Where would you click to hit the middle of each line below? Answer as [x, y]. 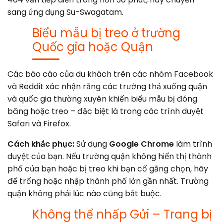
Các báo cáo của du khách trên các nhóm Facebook [110, 74]
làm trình [193, 144]
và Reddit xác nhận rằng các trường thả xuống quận [107, 86]
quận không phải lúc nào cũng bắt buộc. [84, 193]
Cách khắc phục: [41, 144]
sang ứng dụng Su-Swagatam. [65, 12]
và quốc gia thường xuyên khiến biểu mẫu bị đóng [102, 99]
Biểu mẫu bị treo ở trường [106, 33]
